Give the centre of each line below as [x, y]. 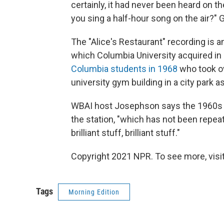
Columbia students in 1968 [124, 69]
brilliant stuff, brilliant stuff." [125, 133]
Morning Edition [94, 192]
